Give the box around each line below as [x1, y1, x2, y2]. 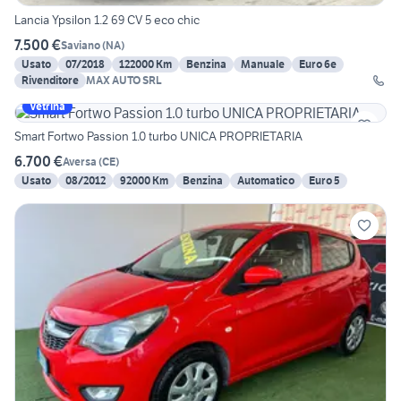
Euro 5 [309, 174, 340, 188]
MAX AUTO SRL [86, 73, 162, 88]
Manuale [241, 57, 285, 72]
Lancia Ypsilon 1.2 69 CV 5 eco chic [14, 12, 200, 29]
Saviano [61, 38, 100, 52]
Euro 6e [299, 57, 337, 72]
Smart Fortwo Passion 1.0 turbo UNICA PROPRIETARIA [14, 128, 303, 145]
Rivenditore [21, 73, 79, 88]
